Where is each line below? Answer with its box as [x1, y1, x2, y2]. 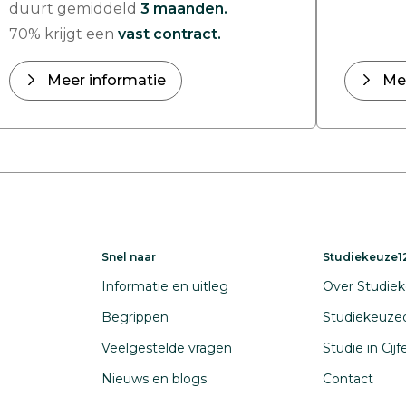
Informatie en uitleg [101, 278, 228, 295]
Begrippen [101, 309, 169, 325]
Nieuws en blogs [101, 371, 207, 387]
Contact [323, 371, 373, 387]
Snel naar [101, 250, 156, 264]
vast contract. [118, 25, 221, 43]
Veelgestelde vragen [101, 340, 232, 356]
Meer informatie [47, 72, 166, 89]
